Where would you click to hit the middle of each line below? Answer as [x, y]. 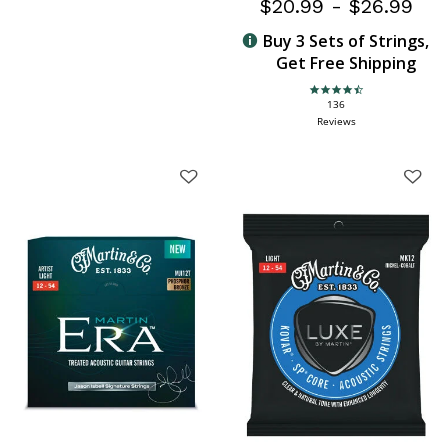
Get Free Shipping [345, 62]
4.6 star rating [347, 96]
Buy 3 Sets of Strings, [345, 40]
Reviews [336, 120]
